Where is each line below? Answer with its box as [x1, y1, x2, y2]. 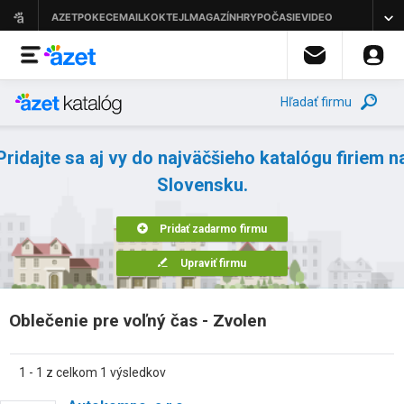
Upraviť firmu [180, 257, 246, 270]
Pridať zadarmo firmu [160, 223, 267, 235]
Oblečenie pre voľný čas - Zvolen [9, 310, 267, 331]
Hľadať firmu [280, 95, 352, 109]
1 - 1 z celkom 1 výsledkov [19, 365, 166, 380]
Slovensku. [156, 174, 248, 196]
